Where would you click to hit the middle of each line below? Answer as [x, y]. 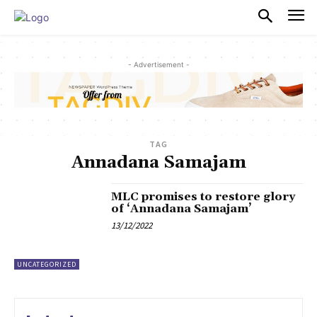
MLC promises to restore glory [203, 197]
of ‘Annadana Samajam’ [182, 209]
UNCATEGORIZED [47, 265]
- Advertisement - [158, 64]
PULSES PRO [101, 17]
